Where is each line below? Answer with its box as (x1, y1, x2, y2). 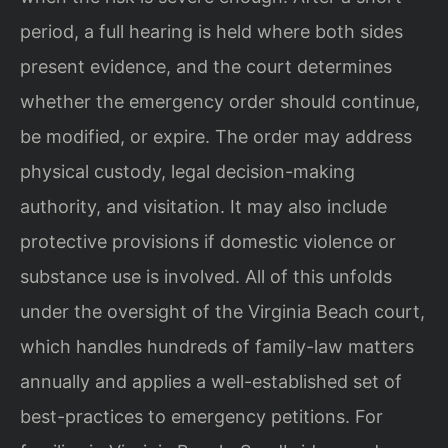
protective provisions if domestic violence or (20, 230, 396, 252)
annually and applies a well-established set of (20, 370, 402, 392)
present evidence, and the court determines (20, 55, 392, 77)
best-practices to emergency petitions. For (20, 405, 383, 427)
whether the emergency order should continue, (20, 90, 420, 112)
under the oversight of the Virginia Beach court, (20, 300, 425, 322)
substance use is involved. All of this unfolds (20, 265, 392, 287)
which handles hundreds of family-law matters (20, 335, 414, 357)
